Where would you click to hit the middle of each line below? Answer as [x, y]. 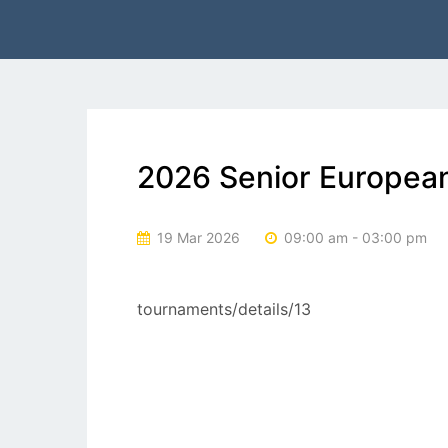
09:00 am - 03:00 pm [353, 237]
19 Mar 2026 [196, 237]
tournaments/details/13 [224, 309]
